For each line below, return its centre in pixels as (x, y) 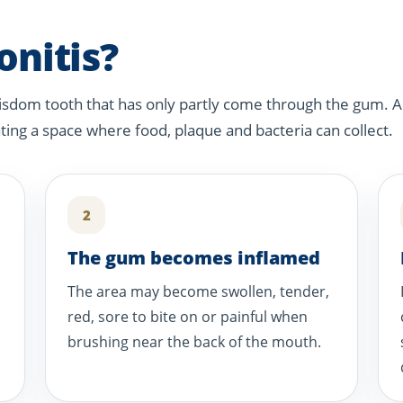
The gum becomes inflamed (194, 258)
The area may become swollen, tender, (199, 292)
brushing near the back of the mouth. (195, 342)
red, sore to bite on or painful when (188, 317)
